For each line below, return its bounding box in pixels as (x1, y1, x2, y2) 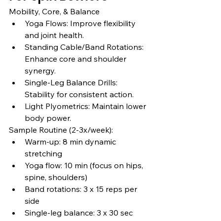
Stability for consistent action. (25, 89, 134, 100)
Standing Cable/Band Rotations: (25, 42, 146, 52)
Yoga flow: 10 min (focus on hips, (25, 160, 145, 171)
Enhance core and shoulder (25, 54, 128, 64)
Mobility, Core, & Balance (9, 6, 100, 17)
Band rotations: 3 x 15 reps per (25, 184, 139, 194)
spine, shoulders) (25, 172, 87, 183)
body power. (25, 113, 71, 123)
